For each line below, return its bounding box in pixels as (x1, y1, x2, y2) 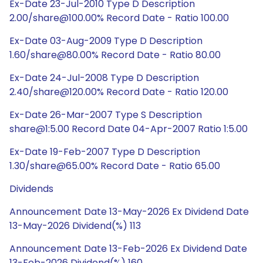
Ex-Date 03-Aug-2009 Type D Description (9, 34, 203, 48)
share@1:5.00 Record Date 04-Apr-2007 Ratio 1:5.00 (9, 122, 248, 136)
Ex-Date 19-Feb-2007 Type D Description (9, 145, 200, 159)
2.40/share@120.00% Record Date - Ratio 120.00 (9, 85, 228, 99)
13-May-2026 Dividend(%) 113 (9, 219, 141, 232)
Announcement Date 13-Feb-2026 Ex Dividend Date (9, 242, 247, 255)
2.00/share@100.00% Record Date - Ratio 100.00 (9, 11, 229, 25)
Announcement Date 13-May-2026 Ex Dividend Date (9, 205, 249, 218)
